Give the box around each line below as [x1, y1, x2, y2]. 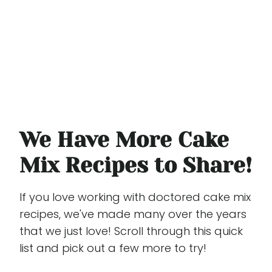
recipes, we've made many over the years [19, 206, 246, 222]
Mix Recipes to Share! [19, 153, 252, 178]
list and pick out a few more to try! [19, 240, 209, 256]
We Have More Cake [19, 127, 229, 152]
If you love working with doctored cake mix [19, 189, 251, 205]
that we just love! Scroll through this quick [19, 223, 243, 239]
